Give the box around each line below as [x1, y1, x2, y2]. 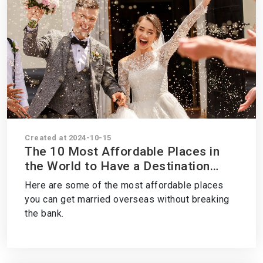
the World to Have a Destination [25, 159, 210, 173]
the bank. [25, 208, 64, 219]
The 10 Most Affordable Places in [25, 144, 220, 159]
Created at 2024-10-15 [25, 133, 112, 142]
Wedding [25, 174, 76, 188]
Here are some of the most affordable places [25, 180, 224, 191]
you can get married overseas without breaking [25, 194, 230, 205]
